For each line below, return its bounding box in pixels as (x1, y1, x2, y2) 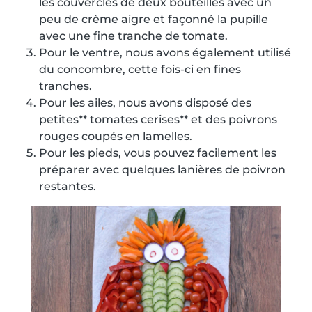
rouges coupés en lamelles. (39, 130, 192, 143)
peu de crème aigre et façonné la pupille (39, 13, 268, 26)
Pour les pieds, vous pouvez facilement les (39, 146, 276, 160)
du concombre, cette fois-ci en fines (39, 63, 241, 77)
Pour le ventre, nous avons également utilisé (39, 46, 291, 60)
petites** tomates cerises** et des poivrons (39, 113, 277, 127)
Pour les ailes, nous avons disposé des (39, 96, 251, 110)
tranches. (39, 79, 92, 93)
